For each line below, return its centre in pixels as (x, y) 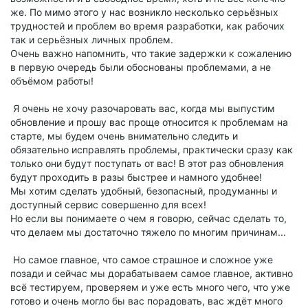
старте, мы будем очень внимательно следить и (124, 136)
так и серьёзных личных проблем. (92, 40)
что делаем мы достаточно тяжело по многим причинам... (148, 232)
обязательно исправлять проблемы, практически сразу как (152, 150)
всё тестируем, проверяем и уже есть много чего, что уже (150, 287)
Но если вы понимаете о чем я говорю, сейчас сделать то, (148, 218)
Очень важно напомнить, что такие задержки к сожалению (151, 53)
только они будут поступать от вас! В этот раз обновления (147, 163)
